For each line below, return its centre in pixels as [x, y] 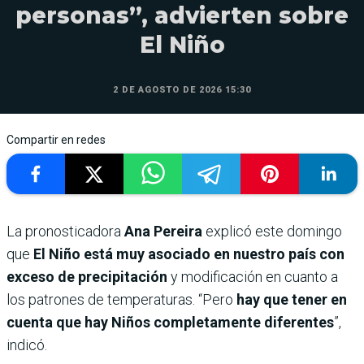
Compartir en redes [56, 140]
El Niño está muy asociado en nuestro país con [189, 254]
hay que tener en [290, 300]
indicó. [27, 345]
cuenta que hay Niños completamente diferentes [170, 323]
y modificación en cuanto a [253, 277]
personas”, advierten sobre [182, 16]
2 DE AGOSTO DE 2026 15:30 [182, 90]
